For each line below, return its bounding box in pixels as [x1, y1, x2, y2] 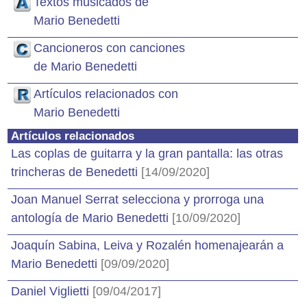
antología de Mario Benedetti [11, 211, 172, 225]
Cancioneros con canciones [34, 41, 185, 55]
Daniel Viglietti [11, 284, 93, 298]
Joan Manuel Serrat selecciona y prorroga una [11, 193, 264, 206]
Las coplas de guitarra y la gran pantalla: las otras [11, 147, 283, 160]
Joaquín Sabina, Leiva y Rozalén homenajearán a [11, 238, 284, 252]
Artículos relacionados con [34, 87, 178, 101]
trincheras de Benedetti [11, 165, 141, 179]
